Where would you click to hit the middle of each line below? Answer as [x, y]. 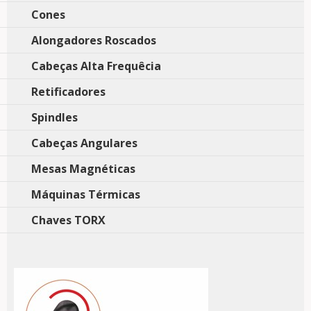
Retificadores [68, 92]
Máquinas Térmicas [86, 194]
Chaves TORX [68, 220]
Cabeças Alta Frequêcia [96, 66]
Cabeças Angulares [84, 143]
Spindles [54, 117]
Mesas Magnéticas [83, 169]
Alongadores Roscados [94, 40]
